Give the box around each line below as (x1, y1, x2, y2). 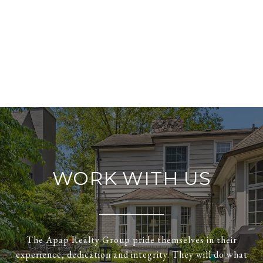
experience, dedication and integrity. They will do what (15, 248, 248, 261)
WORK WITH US (52, 167, 211, 190)
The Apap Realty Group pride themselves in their (26, 234, 237, 247)
